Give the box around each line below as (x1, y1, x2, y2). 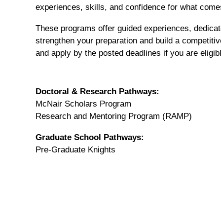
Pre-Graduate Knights (36, 145, 115, 154)
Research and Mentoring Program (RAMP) (36, 111, 192, 121)
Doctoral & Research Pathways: (36, 86, 159, 96)
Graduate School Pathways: (36, 132, 144, 142)
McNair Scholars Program (36, 99, 131, 109)
